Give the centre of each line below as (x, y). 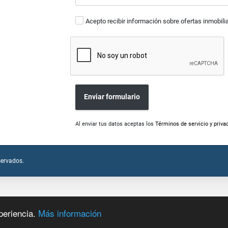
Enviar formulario (112, 97)
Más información (70, 213)
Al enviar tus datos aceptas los (116, 124)
